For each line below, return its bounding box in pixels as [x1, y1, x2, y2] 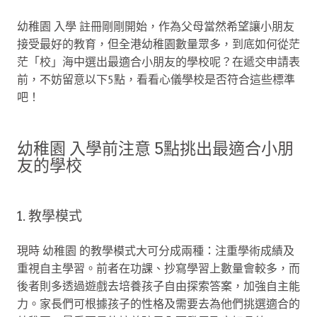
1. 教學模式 [17, 207, 82, 224]
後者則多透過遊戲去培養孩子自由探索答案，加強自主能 [17, 278, 300, 293]
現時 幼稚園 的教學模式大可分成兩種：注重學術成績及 [17, 243, 294, 258]
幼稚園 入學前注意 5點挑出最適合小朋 [17, 138, 294, 158]
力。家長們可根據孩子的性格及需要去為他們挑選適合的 [17, 296, 300, 311]
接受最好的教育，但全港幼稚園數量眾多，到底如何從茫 [17, 36, 300, 51]
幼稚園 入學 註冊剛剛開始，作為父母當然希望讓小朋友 [17, 18, 294, 33]
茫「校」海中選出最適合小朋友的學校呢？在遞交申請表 [17, 54, 300, 69]
